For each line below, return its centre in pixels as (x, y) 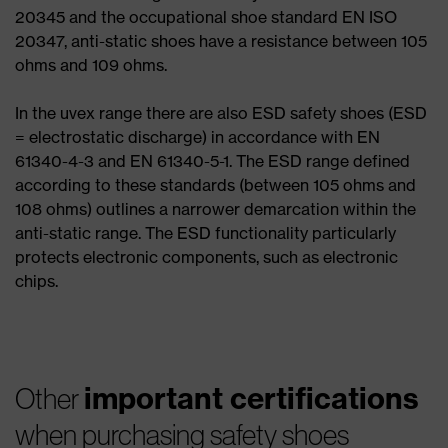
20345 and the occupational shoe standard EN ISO (206, 17)
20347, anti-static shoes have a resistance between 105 (221, 41)
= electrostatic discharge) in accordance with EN (197, 137)
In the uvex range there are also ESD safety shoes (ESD (221, 113)
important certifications (251, 399)
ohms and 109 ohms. (93, 65)
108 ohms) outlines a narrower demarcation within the (215, 209)
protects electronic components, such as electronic (206, 257)
